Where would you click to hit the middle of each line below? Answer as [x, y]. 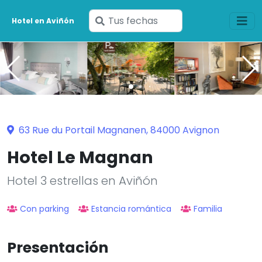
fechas [120, 49]
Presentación [58, 247]
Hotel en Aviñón [43, 20]
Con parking [44, 208]
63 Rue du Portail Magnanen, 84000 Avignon [118, 130]
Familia [208, 208]
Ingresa [121, 20]
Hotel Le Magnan [80, 157]
